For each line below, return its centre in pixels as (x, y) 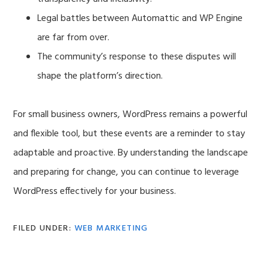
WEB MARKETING (111, 229)
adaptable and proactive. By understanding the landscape (131, 153)
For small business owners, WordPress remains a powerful (131, 115)
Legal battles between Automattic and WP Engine (140, 19)
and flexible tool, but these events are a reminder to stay (129, 134)
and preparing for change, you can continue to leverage (126, 173)
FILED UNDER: (44, 229)
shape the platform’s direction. (100, 77)
